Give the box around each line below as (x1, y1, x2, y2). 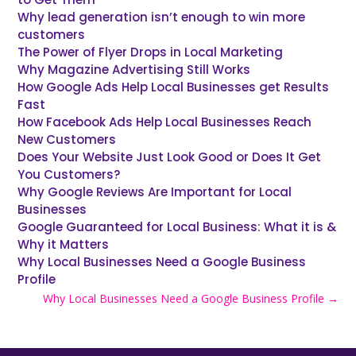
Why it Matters (17, 236, 110, 253)
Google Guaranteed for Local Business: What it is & (17, 219, 337, 236)
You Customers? (17, 166, 121, 184)
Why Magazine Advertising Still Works (17, 61, 251, 79)
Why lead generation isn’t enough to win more (17, 9, 306, 26)
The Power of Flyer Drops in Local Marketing (17, 44, 284, 61)
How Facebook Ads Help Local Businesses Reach (17, 114, 312, 131)
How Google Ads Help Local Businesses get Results (17, 79, 330, 96)
